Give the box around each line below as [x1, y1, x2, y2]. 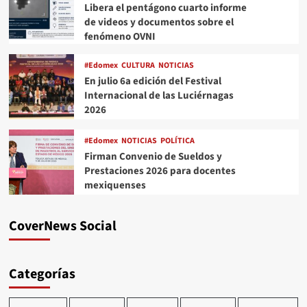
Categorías [8, 265, 75, 284]
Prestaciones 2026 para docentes [84, 163, 236, 178]
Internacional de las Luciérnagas [84, 88, 234, 103]
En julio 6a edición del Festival [84, 73, 221, 88]
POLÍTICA [160, 134, 195, 147]
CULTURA [121, 59, 155, 71]
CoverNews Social [8, 217, 116, 236]
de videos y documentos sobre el [84, 15, 234, 30]
